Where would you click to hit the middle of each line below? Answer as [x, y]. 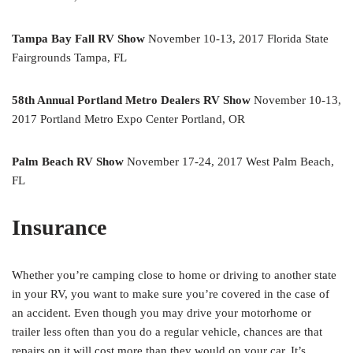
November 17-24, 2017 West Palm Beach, [229, 162]
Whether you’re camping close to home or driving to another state [174, 275]
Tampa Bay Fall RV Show [78, 39]
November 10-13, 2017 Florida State [237, 39]
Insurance [59, 228]
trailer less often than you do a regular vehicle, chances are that [167, 332]
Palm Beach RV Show [68, 162]
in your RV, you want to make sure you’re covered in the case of [171, 294]
